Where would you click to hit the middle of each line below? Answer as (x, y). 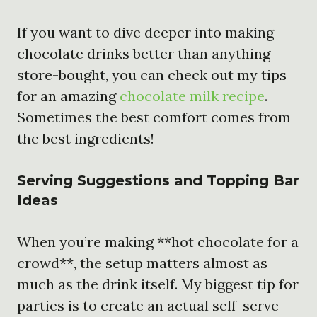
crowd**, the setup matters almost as (142, 263)
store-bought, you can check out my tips (152, 74)
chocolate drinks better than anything (144, 53)
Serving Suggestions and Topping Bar (158, 180)
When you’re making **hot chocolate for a (158, 241)
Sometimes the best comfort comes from (154, 117)
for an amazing (68, 96)
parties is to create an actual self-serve (148, 305)
